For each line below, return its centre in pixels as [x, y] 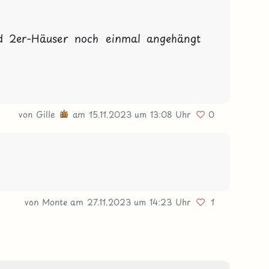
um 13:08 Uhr [165, 114]
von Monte [48, 202]
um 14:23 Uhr [165, 202]
